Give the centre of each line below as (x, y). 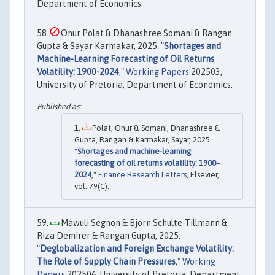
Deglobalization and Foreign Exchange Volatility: (137, 249)
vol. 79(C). (92, 187)
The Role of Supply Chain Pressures (106, 262)
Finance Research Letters (142, 175)
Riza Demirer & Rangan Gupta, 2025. (109, 236)
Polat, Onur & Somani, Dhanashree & (155, 128)
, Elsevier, (203, 175)
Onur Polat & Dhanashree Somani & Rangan (145, 33)
